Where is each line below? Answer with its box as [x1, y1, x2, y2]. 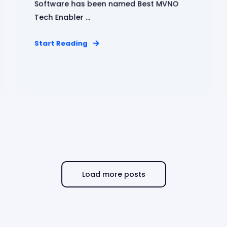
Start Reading [34, 38, 88, 49]
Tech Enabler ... [34, 12, 90, 23]
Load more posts [82, 169, 145, 179]
